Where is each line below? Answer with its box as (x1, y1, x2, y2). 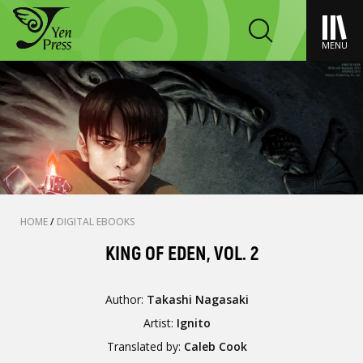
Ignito (177, 315, 211, 331)
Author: (105, 292, 147, 307)
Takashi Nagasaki (147, 292, 250, 307)
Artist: (143, 315, 177, 331)
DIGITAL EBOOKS (57, 215, 135, 228)
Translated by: (107, 339, 185, 354)
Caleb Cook (184, 339, 248, 354)
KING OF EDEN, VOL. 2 (105, 242, 258, 266)
